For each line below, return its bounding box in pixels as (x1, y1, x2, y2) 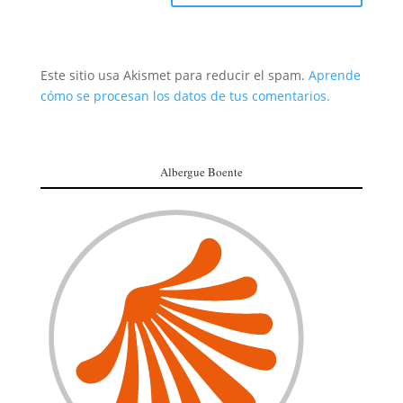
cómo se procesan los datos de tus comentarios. (40, 86, 330, 104)
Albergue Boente (159, 163, 243, 180)
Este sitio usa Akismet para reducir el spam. (40, 66, 309, 84)
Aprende (308, 66, 361, 84)
